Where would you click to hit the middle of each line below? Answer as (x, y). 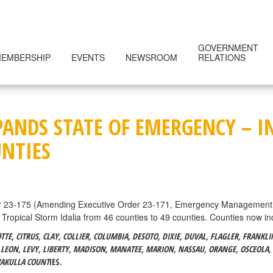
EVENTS (88, 57)
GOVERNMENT (228, 48)
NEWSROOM (151, 57)
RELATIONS (222, 57)
